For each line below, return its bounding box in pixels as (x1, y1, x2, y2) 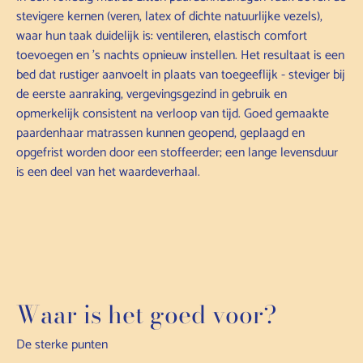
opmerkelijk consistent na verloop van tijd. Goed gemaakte (16, 102, 329, 125)
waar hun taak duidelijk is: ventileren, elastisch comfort (16, 24, 307, 47)
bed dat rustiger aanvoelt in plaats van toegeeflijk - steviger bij (16, 63, 345, 86)
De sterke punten (16, 333, 108, 356)
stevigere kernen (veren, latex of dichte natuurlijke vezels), (16, 5, 322, 28)
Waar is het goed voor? (16, 295, 277, 333)
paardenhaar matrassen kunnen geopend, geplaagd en (16, 122, 305, 144)
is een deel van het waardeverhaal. (16, 160, 200, 183)
